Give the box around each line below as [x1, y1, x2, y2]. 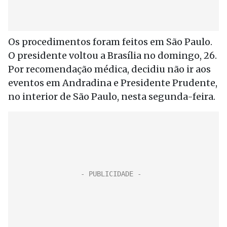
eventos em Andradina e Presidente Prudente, [8, 77, 217, 89]
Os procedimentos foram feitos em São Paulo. [8, 36, 212, 48]
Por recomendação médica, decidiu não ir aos [8, 63, 211, 75]
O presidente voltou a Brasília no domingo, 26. [8, 50, 217, 61]
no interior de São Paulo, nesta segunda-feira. [8, 91, 215, 102]
